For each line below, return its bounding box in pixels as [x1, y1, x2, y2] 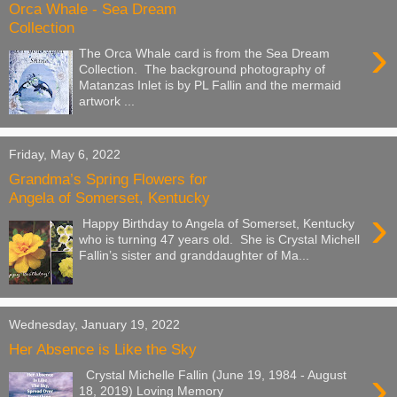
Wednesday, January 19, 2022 [9, 316, 180, 331]
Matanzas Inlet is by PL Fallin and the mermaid [79, 77, 342, 92]
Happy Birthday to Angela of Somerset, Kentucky [79, 215, 355, 230]
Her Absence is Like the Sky [9, 340, 197, 359]
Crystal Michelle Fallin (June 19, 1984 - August [79, 367, 347, 382]
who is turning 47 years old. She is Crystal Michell [79, 231, 361, 246]
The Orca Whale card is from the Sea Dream [79, 45, 331, 60]
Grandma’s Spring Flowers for [9, 170, 207, 189]
